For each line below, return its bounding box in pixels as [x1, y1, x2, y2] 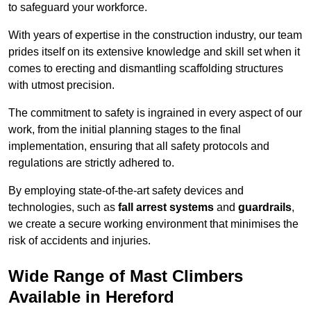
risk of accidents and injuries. [8, 235, 151, 247]
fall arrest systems [118, 201, 214, 214]
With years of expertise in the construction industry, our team [8, 29, 302, 42]
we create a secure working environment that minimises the [8, 218, 299, 230]
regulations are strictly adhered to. [8, 157, 174, 169]
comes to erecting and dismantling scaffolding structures [8, 62, 283, 75]
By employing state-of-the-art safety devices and [8, 185, 244, 197]
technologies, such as [8, 201, 118, 214]
